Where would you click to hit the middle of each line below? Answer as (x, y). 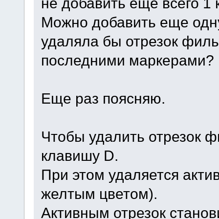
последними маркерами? (127, 60)
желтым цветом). (99, 193)
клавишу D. (79, 155)
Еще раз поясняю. (117, 98)
